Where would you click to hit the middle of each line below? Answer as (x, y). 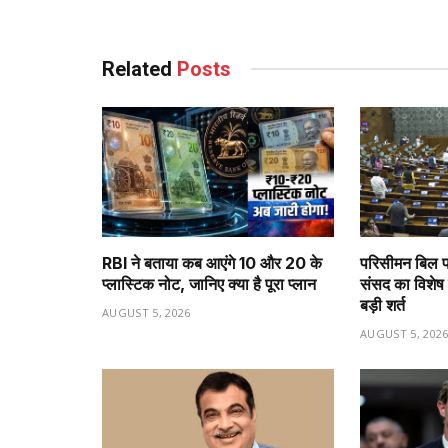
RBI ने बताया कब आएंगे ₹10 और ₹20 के (212, 263)
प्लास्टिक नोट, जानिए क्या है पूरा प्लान (209, 284)
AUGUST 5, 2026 (146, 313)
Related (139, 68)
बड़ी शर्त (382, 305)
